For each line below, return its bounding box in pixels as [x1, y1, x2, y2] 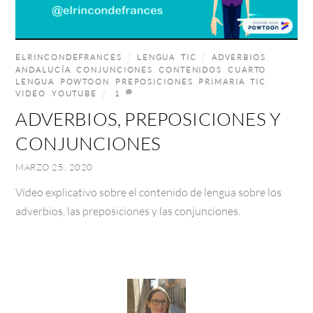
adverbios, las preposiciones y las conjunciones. [15, 203, 241, 217]
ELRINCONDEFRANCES [15, 52, 122, 62]
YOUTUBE [51, 88, 98, 98]
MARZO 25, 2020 [15, 161, 93, 173]
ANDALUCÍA [15, 64, 71, 74]
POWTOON [59, 76, 110, 86]
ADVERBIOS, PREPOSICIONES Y [15, 108, 282, 130]
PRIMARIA [198, 76, 245, 86]
